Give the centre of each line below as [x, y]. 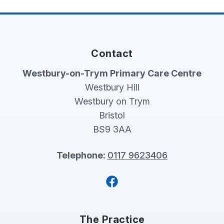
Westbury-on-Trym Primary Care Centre [112, 73]
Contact [112, 53]
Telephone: [82, 155]
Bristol [112, 115]
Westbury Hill [112, 87]
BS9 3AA [112, 129]
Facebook [132, 181]
